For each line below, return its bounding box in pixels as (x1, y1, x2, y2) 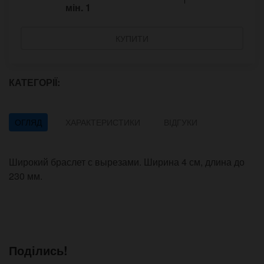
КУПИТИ (115, 32, 148, 45)
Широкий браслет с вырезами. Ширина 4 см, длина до (9, 155, 245, 169)
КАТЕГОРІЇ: (9, 75, 62, 90)
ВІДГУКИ (164, 116, 197, 128)
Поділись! (9, 242, 68, 259)
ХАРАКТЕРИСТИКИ (65, 116, 140, 128)
